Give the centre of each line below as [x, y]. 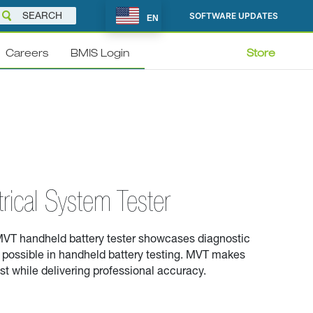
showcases [166, 239]
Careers [27, 54]
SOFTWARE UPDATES [234, 16]
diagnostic [224, 239]
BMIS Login [100, 54]
